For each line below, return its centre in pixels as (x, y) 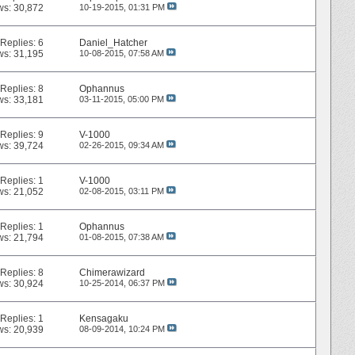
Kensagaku (103, 319)
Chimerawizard (112, 273)
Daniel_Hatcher (113, 43)
